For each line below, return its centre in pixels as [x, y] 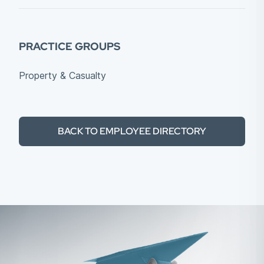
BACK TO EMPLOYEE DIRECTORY [132, 131]
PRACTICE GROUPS [70, 46]
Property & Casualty [62, 75]
